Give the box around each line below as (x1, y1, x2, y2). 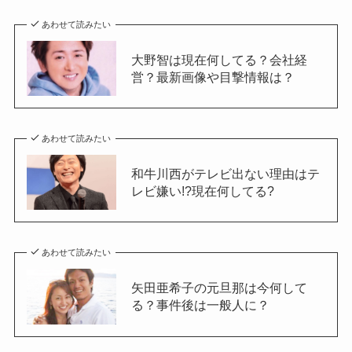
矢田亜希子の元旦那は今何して (130, 280, 307, 295)
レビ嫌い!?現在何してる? (130, 184, 274, 199)
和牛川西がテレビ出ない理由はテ (130, 167, 320, 181)
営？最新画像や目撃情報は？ (130, 70, 295, 85)
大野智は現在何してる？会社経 (130, 53, 307, 68)
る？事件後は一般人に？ (130, 298, 269, 313)
